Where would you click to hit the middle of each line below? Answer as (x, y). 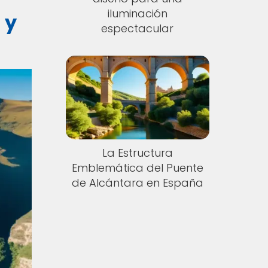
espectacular (138, 28)
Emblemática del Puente (137, 168)
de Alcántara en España (137, 183)
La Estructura (137, 153)
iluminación (137, 13)
